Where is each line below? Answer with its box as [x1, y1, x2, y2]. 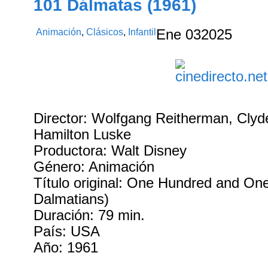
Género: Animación [33, 159, 155, 175]
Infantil [128, 26, 157, 37]
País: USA [33, 223, 100, 239]
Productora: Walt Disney [33, 142, 187, 159]
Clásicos [86, 26, 124, 37]
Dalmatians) [33, 191, 109, 207]
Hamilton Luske [33, 126, 132, 142]
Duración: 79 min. [33, 207, 145, 223]
